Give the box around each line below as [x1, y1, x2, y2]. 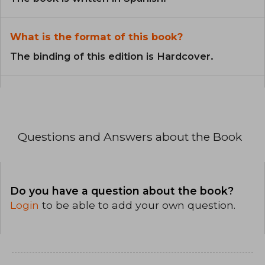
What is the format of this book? [10, 31, 183, 43]
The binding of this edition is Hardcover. [10, 50, 214, 63]
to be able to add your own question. [42, 198, 235, 211]
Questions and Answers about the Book [18, 130, 242, 144]
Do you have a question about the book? [10, 184, 234, 197]
